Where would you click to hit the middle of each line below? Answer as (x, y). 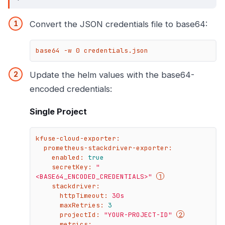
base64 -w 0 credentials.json (92, 51)
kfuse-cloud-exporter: (78, 138)
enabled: (68, 157)
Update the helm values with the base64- (112, 75)
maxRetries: (82, 205)
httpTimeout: (84, 195)
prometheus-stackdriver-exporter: (108, 148)
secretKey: (72, 167)
